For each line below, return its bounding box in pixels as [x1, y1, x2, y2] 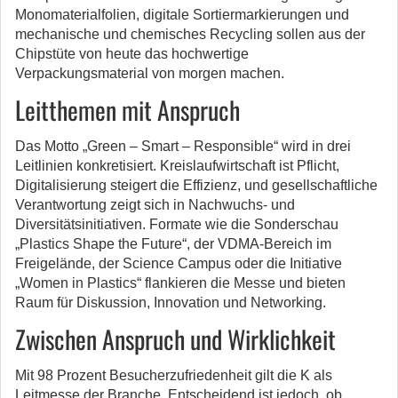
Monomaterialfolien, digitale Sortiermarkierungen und [15, 7, 349, 22]
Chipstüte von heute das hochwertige [15, 46, 249, 61]
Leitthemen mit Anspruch [15, 92, 240, 128]
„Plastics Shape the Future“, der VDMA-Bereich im [15, 236, 331, 251]
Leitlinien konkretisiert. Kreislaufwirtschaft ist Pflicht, [15, 158, 339, 173]
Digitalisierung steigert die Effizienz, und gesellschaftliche [15, 178, 378, 193]
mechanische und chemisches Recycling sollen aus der [15, 27, 365, 42]
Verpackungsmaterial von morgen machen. [15, 66, 284, 81]
